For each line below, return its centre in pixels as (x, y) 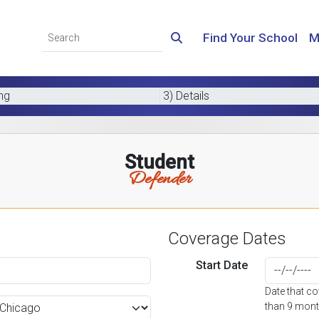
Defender (159, 179)
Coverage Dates (227, 239)
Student (159, 162)
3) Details (186, 96)
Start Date (222, 265)
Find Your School (250, 38)
